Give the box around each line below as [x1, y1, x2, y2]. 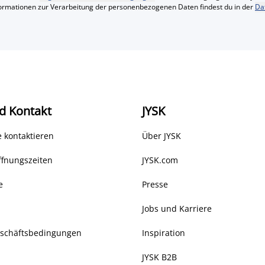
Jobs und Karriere [142, 203, 212, 214]
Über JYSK [142, 130, 181, 141]
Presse [142, 179, 168, 190]
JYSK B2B [142, 251, 177, 263]
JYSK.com [142, 154, 178, 166]
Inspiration [142, 227, 185, 238]
